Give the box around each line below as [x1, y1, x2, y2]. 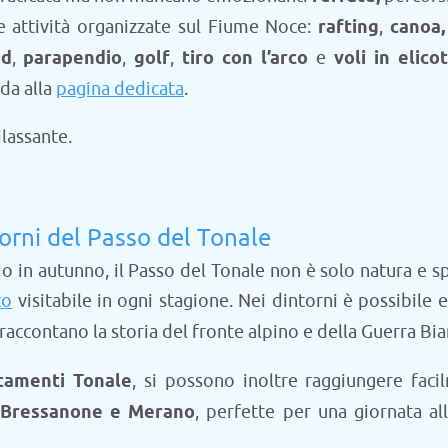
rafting [318, 15, 379, 40]
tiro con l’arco [182, 46, 309, 71]
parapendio [23, 46, 123, 71]
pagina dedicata [56, 77, 184, 100]
